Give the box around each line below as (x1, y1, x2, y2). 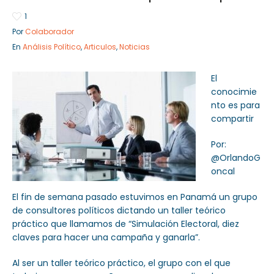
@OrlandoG (211, 152, 261, 165)
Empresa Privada (166, 53, 248, 68)
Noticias (119, 42, 150, 53)
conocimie (211, 86, 257, 98)
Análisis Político (23, 42, 81, 53)
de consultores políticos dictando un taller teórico (12, 204, 226, 217)
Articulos (84, 42, 116, 53)
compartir (211, 113, 254, 125)
